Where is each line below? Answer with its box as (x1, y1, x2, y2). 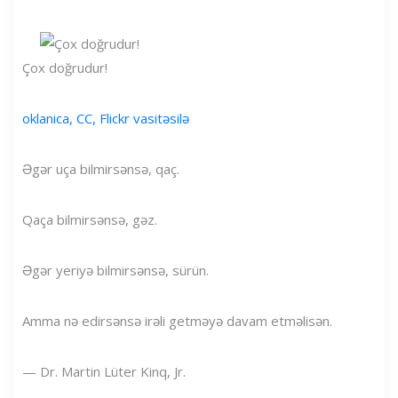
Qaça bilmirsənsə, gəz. (22, 210, 157, 228)
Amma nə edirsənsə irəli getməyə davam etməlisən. (22, 311, 332, 330)
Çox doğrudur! (22, 58, 107, 76)
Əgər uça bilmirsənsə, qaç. (22, 159, 179, 178)
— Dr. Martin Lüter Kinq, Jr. (22, 362, 186, 380)
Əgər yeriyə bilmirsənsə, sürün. (22, 260, 209, 279)
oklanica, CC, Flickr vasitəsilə (22, 108, 189, 127)
